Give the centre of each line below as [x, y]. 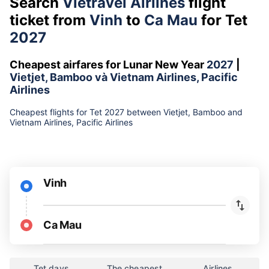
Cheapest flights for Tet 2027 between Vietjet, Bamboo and [126, 112]
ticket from [50, 20]
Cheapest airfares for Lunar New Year [108, 65]
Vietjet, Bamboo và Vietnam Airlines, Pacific [124, 77]
